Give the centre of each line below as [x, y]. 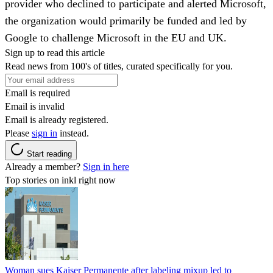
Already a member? [44, 166]
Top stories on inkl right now [60, 180]
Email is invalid [35, 106]
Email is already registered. [57, 119]
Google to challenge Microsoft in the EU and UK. [116, 37]
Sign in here [106, 166]
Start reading [49, 154]
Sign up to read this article [55, 52]
